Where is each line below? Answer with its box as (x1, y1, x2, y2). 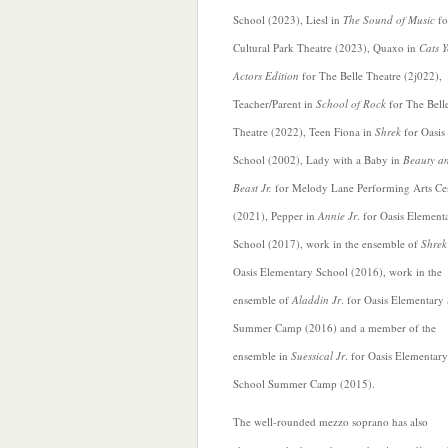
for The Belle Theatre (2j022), (299, 68, 442, 83)
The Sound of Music (343, 12, 435, 27)
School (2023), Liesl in (233, 12, 343, 27)
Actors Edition (233, 68, 299, 83)
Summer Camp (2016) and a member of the (233, 320, 436, 335)
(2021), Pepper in (233, 208, 318, 223)
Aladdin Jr (292, 292, 341, 307)
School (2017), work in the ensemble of (233, 236, 421, 251)
